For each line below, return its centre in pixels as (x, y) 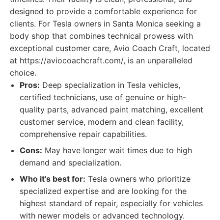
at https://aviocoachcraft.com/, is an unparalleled (101, 60)
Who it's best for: (53, 179)
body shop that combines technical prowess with (101, 36)
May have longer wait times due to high (117, 150)
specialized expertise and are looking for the (103, 191)
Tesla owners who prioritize (138, 179)
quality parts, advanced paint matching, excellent (111, 110)
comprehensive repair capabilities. (83, 134)
